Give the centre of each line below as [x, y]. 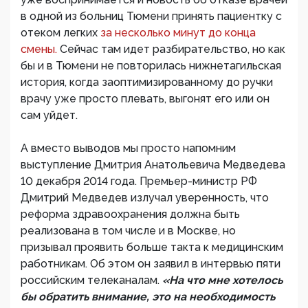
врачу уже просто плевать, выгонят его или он [145, 99]
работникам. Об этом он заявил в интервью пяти [151, 264]
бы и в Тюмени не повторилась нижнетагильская [151, 66]
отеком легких [60, 33]
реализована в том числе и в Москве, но [128, 231]
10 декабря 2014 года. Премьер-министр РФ [139, 181]
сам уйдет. [49, 115]
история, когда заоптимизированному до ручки [147, 82]
